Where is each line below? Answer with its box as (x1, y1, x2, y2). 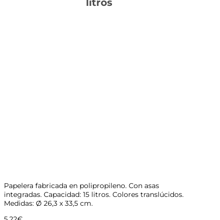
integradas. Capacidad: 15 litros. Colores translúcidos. (4, 190, 184, 199)
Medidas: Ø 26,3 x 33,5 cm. (4, 198, 93, 208)
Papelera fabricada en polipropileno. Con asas (4, 181, 159, 190)
